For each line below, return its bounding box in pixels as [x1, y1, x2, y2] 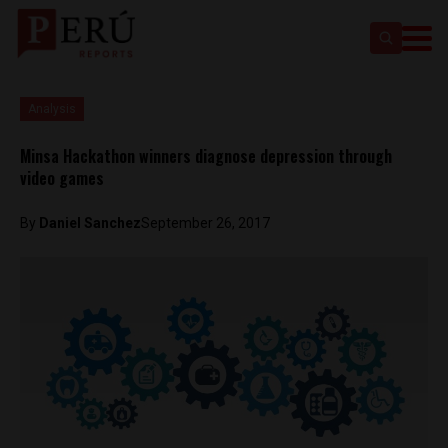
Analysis [28, 102, 76, 116]
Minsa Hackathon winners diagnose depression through [20, 144, 392, 168]
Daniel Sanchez [39, 215, 141, 231]
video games [20, 166, 104, 190]
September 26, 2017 [141, 215, 270, 231]
